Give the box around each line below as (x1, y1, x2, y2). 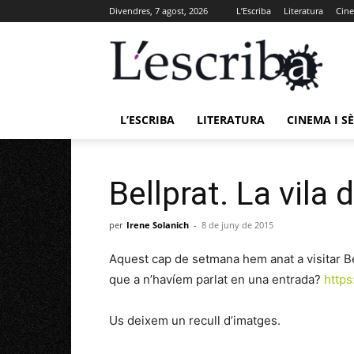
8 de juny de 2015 (201, 218, 273, 231)
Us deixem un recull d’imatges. (109, 312, 281, 328)
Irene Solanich (126, 218, 189, 231)
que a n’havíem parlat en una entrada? (109, 271, 324, 287)
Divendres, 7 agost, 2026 (109, 5, 208, 17)
